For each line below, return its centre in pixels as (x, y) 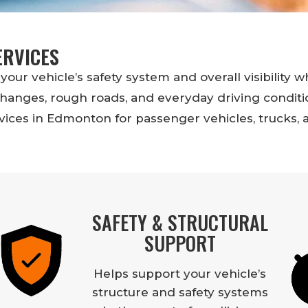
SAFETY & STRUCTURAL (180, 223)
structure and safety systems (180, 293)
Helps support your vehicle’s (180, 274)
